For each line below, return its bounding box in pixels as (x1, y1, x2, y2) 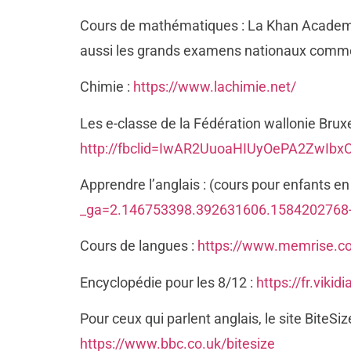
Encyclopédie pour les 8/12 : (80, 273, 256, 291)
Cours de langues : (80, 237, 197, 255)
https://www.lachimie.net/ (133, 78, 296, 96)
